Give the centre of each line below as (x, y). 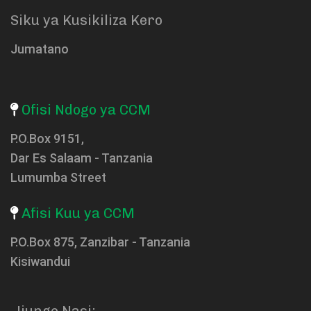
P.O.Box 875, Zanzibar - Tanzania (100, 242)
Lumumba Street (58, 177)
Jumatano (40, 49)
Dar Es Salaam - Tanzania (82, 158)
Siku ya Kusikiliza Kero (86, 20)
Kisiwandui (40, 261)
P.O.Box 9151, (47, 138)
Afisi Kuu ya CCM (78, 213)
